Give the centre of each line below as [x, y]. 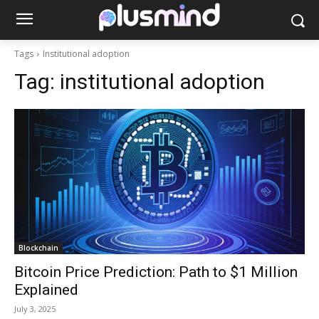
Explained [46, 290]
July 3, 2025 [35, 309]
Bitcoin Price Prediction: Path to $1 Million [156, 272]
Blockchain [38, 248]
